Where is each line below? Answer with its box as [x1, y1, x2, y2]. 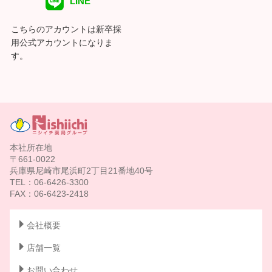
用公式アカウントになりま [10, 37, 113, 47]
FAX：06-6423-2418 [10, 188, 89, 199]
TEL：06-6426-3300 [10, 177, 89, 187]
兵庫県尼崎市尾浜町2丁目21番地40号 [10, 165, 153, 175]
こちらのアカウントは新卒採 [10, 24, 121, 34]
